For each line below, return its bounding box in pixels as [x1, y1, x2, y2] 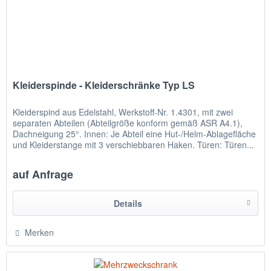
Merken [25, 226, 54, 239]
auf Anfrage [13, 166, 74, 183]
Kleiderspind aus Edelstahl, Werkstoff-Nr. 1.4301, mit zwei [13, 106, 233, 119]
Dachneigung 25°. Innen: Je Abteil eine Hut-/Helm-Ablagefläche [13, 128, 256, 140]
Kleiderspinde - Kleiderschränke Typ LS [13, 78, 195, 93]
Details [113, 197, 142, 210]
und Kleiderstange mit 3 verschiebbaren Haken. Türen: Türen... [13, 139, 255, 151]
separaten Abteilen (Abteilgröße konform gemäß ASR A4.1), [13, 117, 243, 129]
